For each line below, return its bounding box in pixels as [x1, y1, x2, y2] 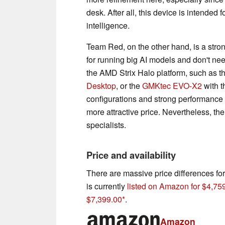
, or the [116, 80, 142, 92]
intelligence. [86, 20, 130, 32]
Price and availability [86, 148, 176, 162]
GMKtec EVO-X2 [142, 80, 202, 92]
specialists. [86, 119, 126, 131]
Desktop [86, 80, 116, 92]
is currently [86, 180, 127, 192]
